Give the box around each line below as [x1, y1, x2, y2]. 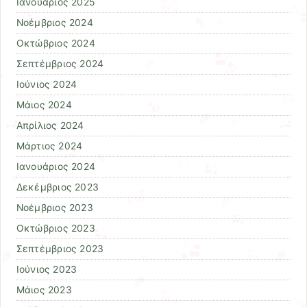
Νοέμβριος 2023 [16, 201, 93, 213]
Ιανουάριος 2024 [16, 160, 96, 172]
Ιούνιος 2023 [16, 263, 77, 275]
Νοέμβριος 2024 [16, 16, 93, 28]
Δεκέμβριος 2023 [16, 181, 99, 193]
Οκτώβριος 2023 [16, 222, 95, 234]
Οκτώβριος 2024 [16, 37, 95, 49]
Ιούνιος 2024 [16, 78, 77, 90]
